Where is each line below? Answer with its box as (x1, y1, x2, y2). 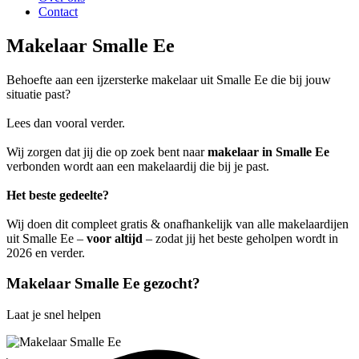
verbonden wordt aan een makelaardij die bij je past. (6, 159, 269, 173)
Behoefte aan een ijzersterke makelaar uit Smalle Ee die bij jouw (6, 72, 331, 87)
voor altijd (87, 231, 143, 245)
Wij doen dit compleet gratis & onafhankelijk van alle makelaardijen (6, 216, 349, 231)
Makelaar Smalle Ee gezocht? (6, 275, 200, 292)
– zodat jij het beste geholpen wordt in (143, 231, 338, 245)
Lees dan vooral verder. (6, 115, 125, 130)
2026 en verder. (6, 245, 85, 260)
